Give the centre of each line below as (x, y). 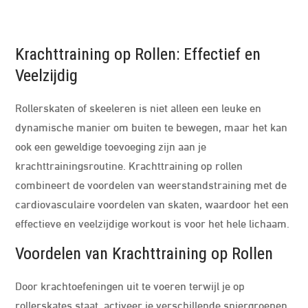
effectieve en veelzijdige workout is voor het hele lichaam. (153, 222)
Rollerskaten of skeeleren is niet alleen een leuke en (139, 107)
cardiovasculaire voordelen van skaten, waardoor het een (152, 203)
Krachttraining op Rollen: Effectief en (138, 54)
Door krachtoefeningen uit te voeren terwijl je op (130, 285)
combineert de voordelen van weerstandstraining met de (151, 184)
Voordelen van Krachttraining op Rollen (144, 254)
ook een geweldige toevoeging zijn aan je (111, 145)
